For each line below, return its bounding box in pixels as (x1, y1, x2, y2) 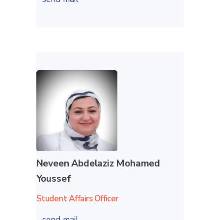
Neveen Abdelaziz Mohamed (36, 157, 161, 170)
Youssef (36, 172, 71, 186)
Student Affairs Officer (36, 193, 118, 205)
